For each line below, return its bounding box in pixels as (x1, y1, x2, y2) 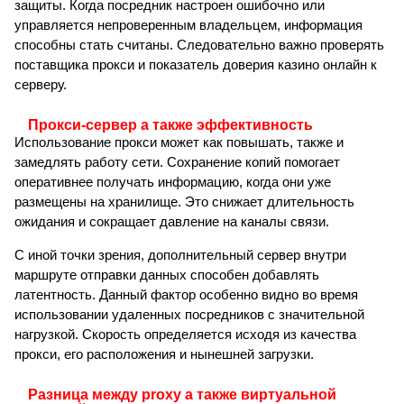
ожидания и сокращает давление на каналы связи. (14, 214, 329, 230)
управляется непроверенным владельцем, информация (14, 17, 363, 33)
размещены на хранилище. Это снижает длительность (14, 194, 354, 210)
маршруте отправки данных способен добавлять (14, 267, 319, 283)
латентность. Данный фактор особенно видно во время (14, 287, 358, 303)
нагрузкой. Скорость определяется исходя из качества (14, 326, 356, 343)
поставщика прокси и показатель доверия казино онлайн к (14, 57, 377, 73)
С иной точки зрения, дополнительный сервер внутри (14, 247, 346, 263)
